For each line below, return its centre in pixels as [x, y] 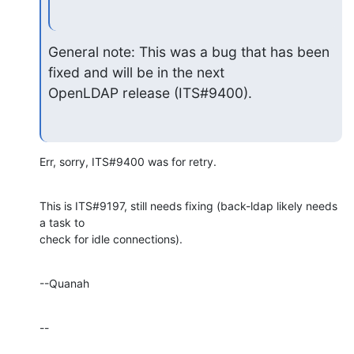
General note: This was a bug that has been [188, 52]
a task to [64, 222]
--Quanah [64, 283]
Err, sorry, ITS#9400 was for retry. [128, 161]
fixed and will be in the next [136, 72]
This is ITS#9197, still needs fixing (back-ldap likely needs [188, 205]
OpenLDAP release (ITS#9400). [150, 93]
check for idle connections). [111, 239]
